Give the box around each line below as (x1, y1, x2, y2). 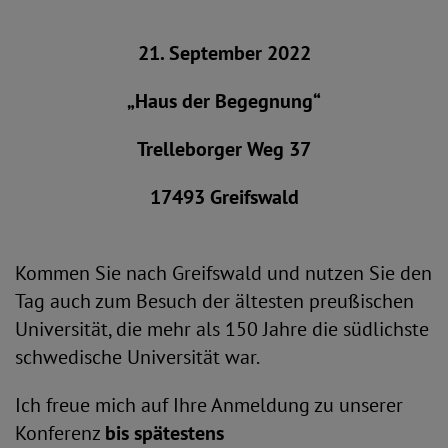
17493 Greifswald (149, 184, 299, 210)
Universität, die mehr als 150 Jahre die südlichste (15, 316, 429, 342)
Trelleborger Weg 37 (137, 136, 311, 162)
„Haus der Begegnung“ (127, 88, 321, 114)
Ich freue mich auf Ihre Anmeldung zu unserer (15, 392, 403, 418)
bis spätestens (105, 420, 224, 446)
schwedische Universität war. (15, 344, 260, 370)
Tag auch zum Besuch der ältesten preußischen (15, 288, 414, 314)
